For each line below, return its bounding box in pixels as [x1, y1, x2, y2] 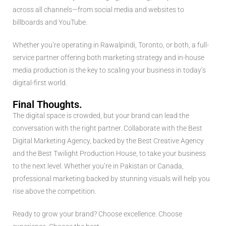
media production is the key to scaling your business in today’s [13, 66, 206, 74]
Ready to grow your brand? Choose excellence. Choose [13, 209, 182, 218]
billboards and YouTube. [13, 18, 87, 26]
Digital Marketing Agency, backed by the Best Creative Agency [13, 136, 204, 145]
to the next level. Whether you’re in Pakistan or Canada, [13, 161, 184, 170]
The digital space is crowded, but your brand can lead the [13, 111, 189, 120]
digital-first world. [13, 78, 67, 87]
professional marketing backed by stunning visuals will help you [13, 174, 210, 183]
